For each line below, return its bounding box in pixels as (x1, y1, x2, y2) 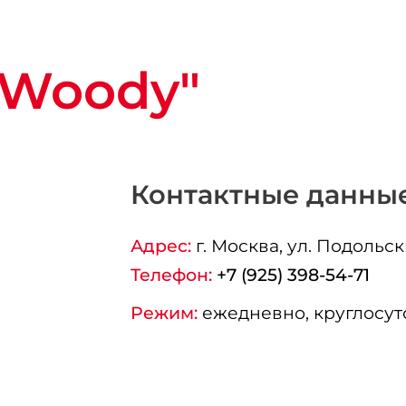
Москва (210, 235, 279, 257)
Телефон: (130, 264, 212, 286)
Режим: (130, 302, 198, 324)
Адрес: (130, 235, 191, 257)
